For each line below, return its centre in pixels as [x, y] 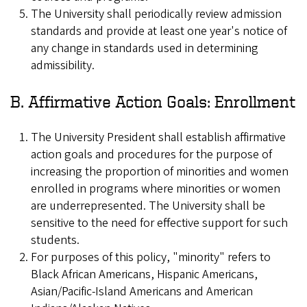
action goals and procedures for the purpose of [151, 154]
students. [55, 240]
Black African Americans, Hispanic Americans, [144, 274]
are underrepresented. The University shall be [148, 206]
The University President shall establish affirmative [158, 137]
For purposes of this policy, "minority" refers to [151, 257]
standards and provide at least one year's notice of [159, 31]
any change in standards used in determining [145, 48]
